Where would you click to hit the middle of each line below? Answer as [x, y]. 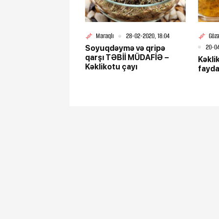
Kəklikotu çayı [111, 67]
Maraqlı [105, 36]
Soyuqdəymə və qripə [125, 48]
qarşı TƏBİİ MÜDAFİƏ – [127, 58]
